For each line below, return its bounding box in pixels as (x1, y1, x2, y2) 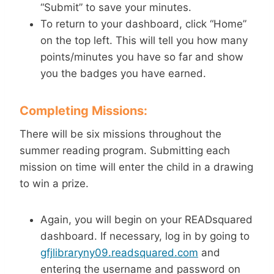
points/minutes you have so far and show (40, 51, 243, 63)
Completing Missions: (20, 103, 147, 118)
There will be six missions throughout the (20, 128, 221, 140)
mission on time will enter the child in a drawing (20, 161, 253, 173)
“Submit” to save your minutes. (40, 1, 191, 13)
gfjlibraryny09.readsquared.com (40, 246, 198, 259)
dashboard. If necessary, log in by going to (40, 230, 250, 242)
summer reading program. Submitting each (20, 144, 230, 157)
